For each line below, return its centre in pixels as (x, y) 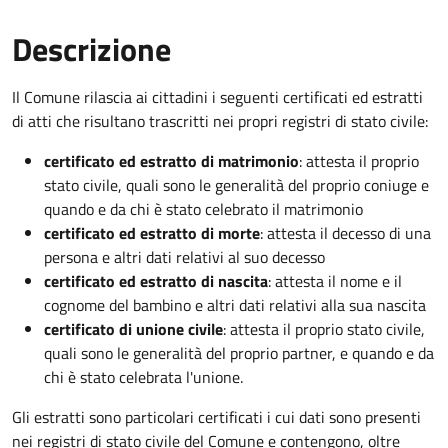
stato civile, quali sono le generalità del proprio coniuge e (236, 185)
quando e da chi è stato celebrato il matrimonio (203, 209)
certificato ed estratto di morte (152, 233)
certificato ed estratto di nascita (156, 281)
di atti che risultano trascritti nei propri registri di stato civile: (220, 121)
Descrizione (91, 49)
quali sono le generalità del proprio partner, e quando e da (239, 353)
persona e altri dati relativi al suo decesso (184, 257)
